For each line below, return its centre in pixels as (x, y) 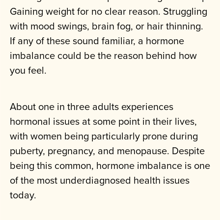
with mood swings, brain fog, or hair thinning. (107, 26)
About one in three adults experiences (92, 107)
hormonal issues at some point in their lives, (103, 121)
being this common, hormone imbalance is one (110, 165)
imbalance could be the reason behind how (103, 55)
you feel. (28, 70)
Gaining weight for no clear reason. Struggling (109, 11)
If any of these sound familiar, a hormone (97, 41)
